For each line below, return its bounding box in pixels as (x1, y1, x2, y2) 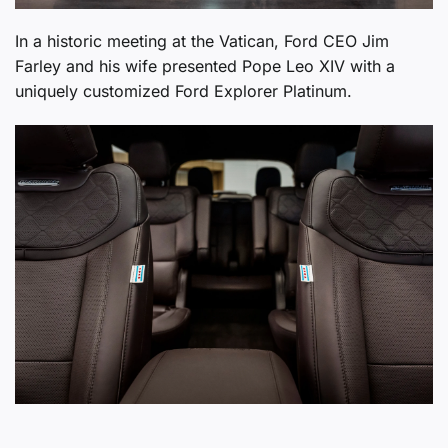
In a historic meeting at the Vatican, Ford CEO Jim (15, 31, 389, 52)
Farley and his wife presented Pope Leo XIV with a (15, 56, 395, 77)
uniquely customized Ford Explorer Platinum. (15, 81, 352, 102)
